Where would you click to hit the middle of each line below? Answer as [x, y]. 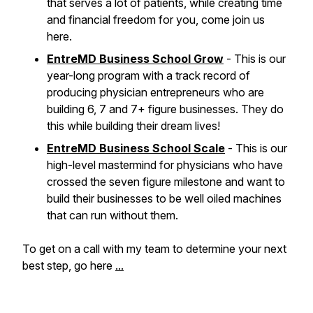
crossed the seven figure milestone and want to [166, 182]
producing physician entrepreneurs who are [155, 92]
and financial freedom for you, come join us [156, 20]
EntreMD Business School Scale [136, 148]
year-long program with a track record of [148, 75]
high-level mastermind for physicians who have [165, 165]
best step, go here [69, 265]
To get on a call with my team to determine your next [154, 249]
